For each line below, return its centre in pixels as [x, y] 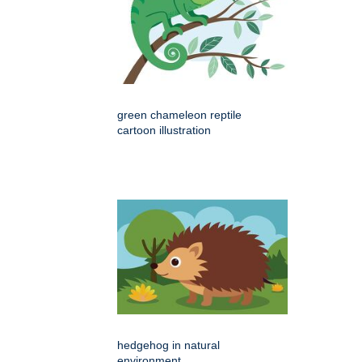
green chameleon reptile [179, 115]
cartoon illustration [164, 130]
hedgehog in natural [168, 345]
